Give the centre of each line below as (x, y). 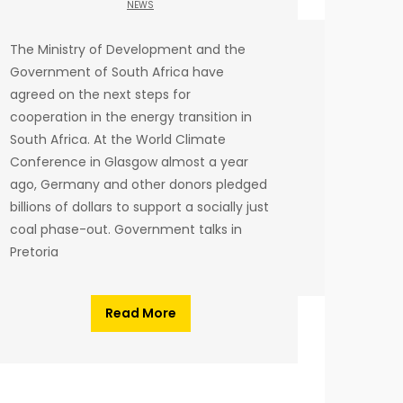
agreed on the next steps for (100, 95)
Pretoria (34, 252)
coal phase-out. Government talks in (126, 230)
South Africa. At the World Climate (118, 140)
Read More (140, 313)
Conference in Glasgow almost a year (129, 162)
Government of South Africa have (117, 72)
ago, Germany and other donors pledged (139, 185)
